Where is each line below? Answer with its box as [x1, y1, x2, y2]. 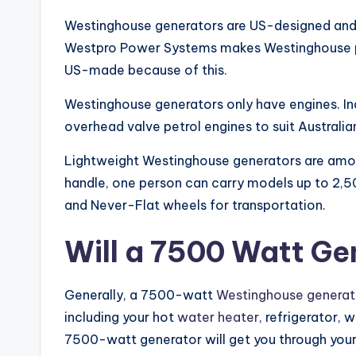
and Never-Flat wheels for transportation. [64, 197, 326, 214]
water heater [177, 309, 259, 326]
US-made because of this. [64, 62, 227, 79]
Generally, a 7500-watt [64, 287, 216, 304]
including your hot [64, 309, 177, 326]
